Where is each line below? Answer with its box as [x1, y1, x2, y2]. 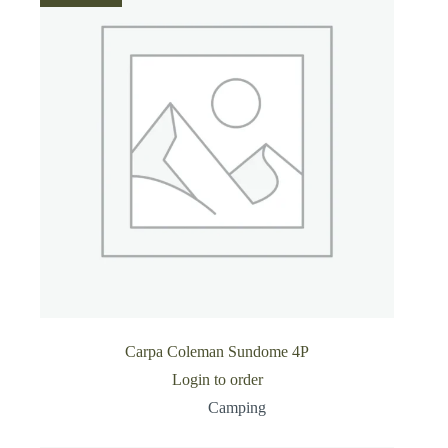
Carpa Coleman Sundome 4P [125, 343, 310, 361]
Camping [208, 399, 267, 417]
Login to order [171, 371, 263, 389]
